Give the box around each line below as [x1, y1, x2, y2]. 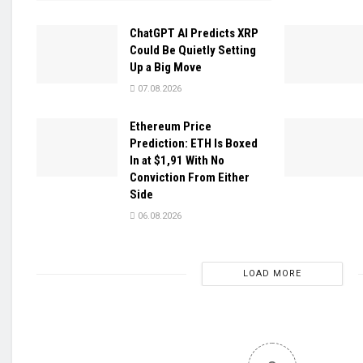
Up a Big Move [130, 60, 202, 75]
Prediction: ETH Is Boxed [130, 136, 258, 152]
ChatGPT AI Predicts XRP [130, 26, 258, 41]
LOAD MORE [243, 268, 301, 280]
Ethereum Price [130, 119, 211, 135]
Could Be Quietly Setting [130, 43, 256, 58]
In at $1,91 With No [130, 153, 224, 169]
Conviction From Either [130, 170, 250, 186]
